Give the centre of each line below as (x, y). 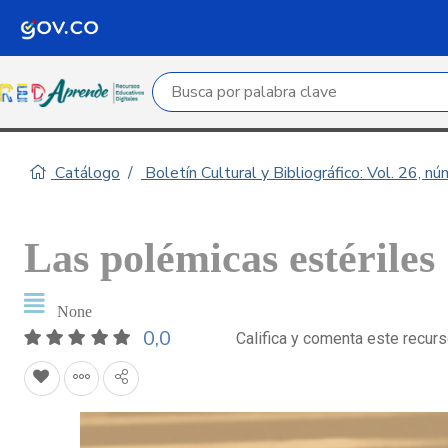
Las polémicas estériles (229, 258)
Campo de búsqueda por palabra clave (289, 85)
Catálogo (85, 173)
